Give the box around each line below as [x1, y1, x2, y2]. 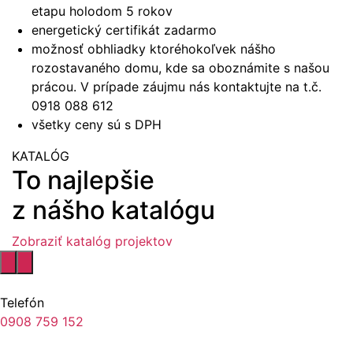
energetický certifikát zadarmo [32, 21, 217, 38]
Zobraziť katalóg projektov [12, 232, 173, 249]
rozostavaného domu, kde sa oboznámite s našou [32, 59, 329, 76]
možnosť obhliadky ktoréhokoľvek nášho [32, 40, 276, 57]
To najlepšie [12, 164, 154, 195]
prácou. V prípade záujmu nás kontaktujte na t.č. [32, 78, 321, 95]
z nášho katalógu [12, 194, 215, 225]
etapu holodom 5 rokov [32, 2, 173, 19]
